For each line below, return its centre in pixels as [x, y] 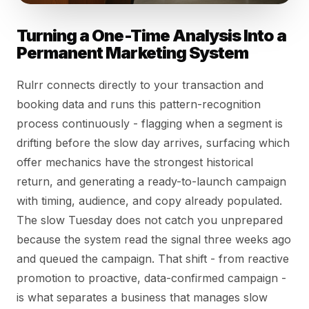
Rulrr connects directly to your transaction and [140, 84]
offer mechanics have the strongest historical [135, 162]
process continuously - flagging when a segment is [150, 123]
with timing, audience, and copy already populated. [149, 200]
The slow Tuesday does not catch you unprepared [150, 220]
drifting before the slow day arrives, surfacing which [153, 142]
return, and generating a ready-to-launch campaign [151, 181]
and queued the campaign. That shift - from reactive [153, 258]
